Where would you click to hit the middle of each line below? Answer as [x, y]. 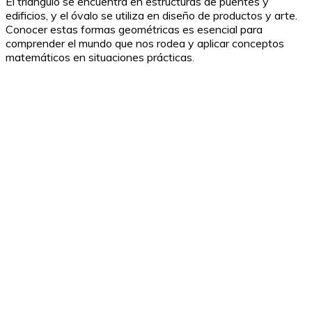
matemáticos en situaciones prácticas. [100, 57]
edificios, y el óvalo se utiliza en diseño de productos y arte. [151, 15]
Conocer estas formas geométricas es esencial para [134, 29]
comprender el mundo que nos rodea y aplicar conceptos [145, 43]
